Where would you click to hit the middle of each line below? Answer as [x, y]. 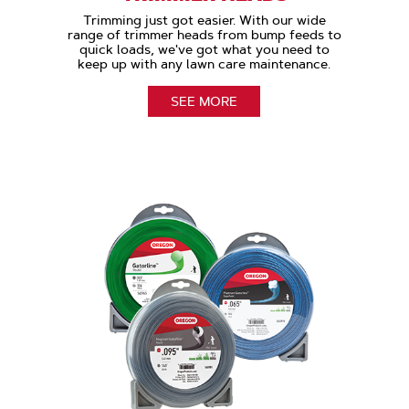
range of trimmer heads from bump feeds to [204, 34]
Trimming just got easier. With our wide [204, 20]
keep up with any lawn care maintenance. [204, 63]
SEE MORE [204, 101]
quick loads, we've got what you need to [204, 49]
